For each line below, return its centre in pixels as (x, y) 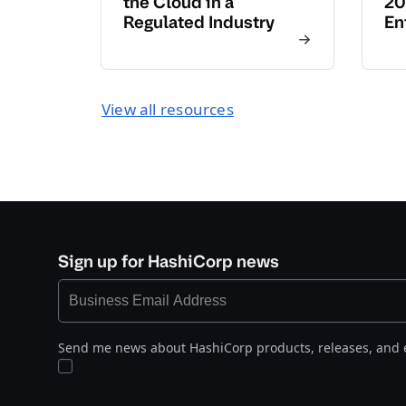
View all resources (168, 109)
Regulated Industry (199, 22)
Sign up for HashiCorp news (169, 261)
